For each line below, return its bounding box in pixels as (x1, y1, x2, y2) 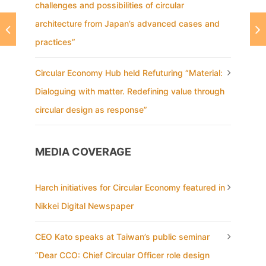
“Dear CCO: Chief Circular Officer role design (35, 250, 210, 261)
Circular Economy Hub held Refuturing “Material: (35, 68, 223, 78)
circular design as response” (35, 104, 147, 115)
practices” (35, 37, 75, 47)
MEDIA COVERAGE (35, 145, 131, 159)
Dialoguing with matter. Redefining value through (35, 86, 224, 97)
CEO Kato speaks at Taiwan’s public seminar (35, 232, 210, 242)
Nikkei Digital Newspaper (35, 201, 134, 211)
